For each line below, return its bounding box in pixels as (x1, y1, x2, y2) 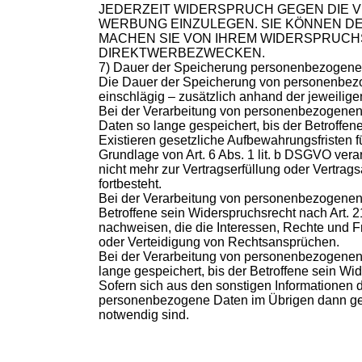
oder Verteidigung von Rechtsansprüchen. (99, 235, 339, 250)
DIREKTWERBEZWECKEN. (99, 46, 265, 61)
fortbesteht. (99, 177, 162, 192)
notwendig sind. (99, 308, 189, 322)
